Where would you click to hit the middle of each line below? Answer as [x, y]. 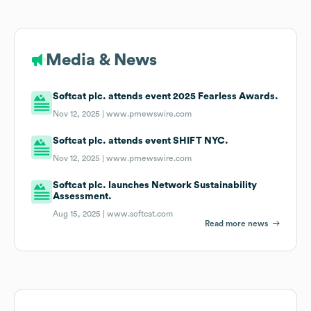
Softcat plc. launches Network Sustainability [155, 185]
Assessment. [83, 196]
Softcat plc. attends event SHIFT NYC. [141, 141]
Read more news [236, 223]
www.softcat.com [140, 213]
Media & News [101, 60]
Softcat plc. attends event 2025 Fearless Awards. [166, 96]
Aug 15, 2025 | [80, 213]
